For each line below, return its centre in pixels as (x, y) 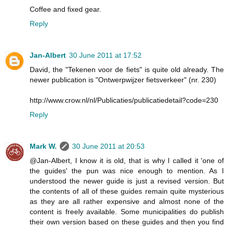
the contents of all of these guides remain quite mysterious (127, 191)
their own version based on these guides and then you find (127, 222)
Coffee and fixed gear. (65, 9)
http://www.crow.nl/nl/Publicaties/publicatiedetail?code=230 (124, 100)
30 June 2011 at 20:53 (108, 146)
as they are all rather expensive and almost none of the (127, 201)
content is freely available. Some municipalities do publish (127, 211)
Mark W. (43, 146)
